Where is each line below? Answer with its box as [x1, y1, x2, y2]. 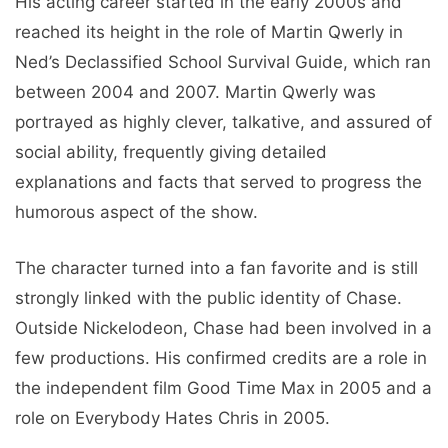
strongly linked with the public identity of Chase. [15, 287, 402, 308]
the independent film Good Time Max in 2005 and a [15, 377, 432, 398]
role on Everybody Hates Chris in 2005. [15, 407, 330, 428]
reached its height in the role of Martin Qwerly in [15, 22, 403, 43]
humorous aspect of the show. [15, 202, 258, 223]
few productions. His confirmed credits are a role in [15, 347, 427, 368]
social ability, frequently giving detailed [15, 142, 327, 163]
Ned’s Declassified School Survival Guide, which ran [15, 52, 431, 73]
